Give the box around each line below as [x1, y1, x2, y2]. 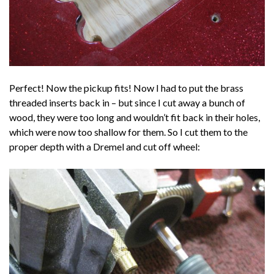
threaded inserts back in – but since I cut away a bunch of [9, 97, 245, 109]
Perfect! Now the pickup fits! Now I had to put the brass [9, 82, 243, 94]
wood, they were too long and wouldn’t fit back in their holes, [9, 111, 260, 124]
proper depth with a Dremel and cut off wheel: [9, 141, 200, 153]
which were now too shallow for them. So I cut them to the [9, 126, 248, 138]
